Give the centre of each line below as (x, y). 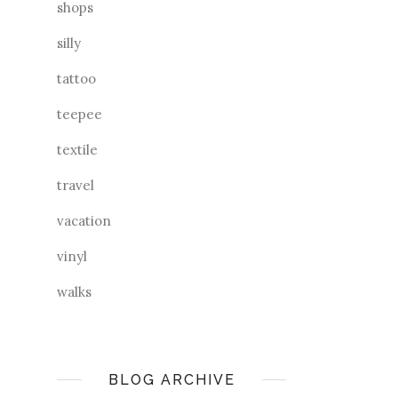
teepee (80, 115)
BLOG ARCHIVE (171, 380)
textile (77, 150)
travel (76, 186)
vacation (84, 221)
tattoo (76, 79)
